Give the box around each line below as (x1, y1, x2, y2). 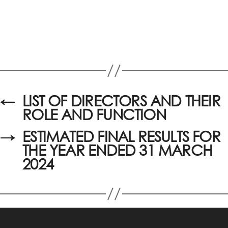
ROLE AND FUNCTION (22, 105, 166, 124)
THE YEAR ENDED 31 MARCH (22, 141, 213, 159)
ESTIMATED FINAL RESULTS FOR (22, 127, 220, 146)
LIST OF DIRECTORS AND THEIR (22, 92, 220, 110)
